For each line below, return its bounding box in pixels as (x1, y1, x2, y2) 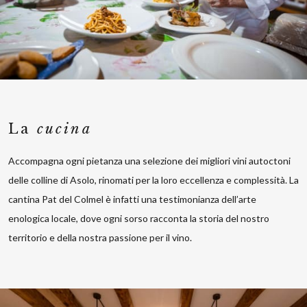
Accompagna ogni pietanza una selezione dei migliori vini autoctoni (8, 154, 291, 167)
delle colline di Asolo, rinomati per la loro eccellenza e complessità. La (8, 173, 299, 186)
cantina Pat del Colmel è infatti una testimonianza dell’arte (8, 193, 256, 205)
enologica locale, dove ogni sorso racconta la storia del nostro (8, 212, 269, 224)
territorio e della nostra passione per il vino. (8, 231, 192, 243)
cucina (36, 120, 92, 137)
